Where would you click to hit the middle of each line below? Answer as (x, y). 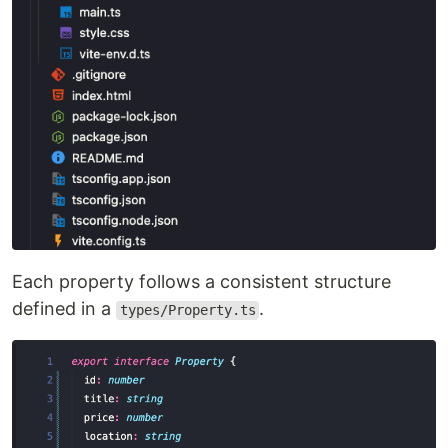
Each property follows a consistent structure (201, 282)
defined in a (64, 309)
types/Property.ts (187, 310)
